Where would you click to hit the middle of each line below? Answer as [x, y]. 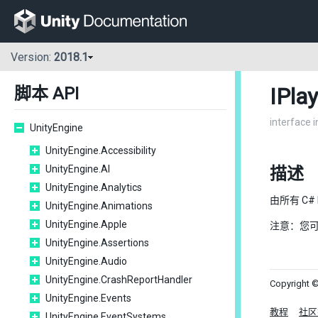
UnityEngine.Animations [99, 206]
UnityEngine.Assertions [97, 243]
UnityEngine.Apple [86, 224]
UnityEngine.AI [78, 169]
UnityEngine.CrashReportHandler [119, 280]
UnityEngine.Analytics [94, 187]
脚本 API [46, 94]
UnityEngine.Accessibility [101, 150]
